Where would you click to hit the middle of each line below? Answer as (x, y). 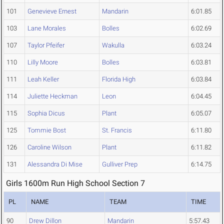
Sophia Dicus (46, 113)
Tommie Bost (47, 130)
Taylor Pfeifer (46, 45)
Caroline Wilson (49, 147)
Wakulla (113, 45)
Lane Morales (47, 28)
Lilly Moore (43, 62)
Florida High (119, 79)
